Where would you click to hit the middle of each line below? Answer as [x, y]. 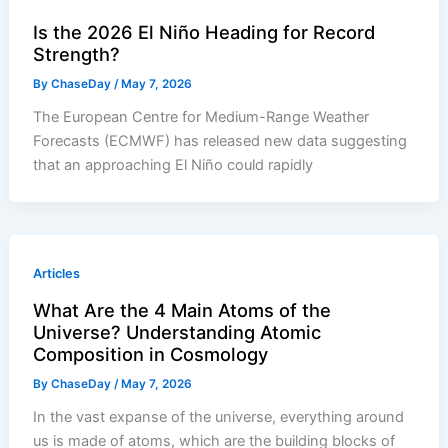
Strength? [77, 54]
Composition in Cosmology [151, 354]
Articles [57, 274]
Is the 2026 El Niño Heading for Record [204, 32]
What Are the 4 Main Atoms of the [182, 310]
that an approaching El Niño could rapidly [173, 165]
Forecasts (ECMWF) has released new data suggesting [220, 141]
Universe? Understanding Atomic [177, 332]
